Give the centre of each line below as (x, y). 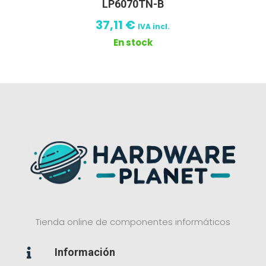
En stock (133, 42)
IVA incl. (154, 26)
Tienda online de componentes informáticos (133, 222)
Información (85, 252)
